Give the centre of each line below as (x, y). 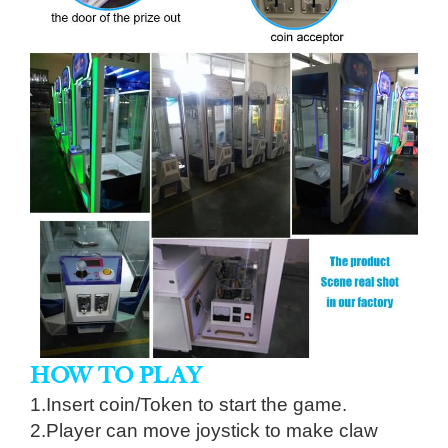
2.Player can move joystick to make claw (204, 430)
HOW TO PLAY (116, 374)
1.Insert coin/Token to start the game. (191, 404)
